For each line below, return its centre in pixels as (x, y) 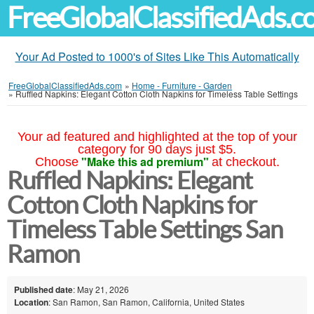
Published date (43, 289)
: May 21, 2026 (101, 289)
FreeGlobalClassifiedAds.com (65, 85)
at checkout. (245, 162)
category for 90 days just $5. (157, 149)
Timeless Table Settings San (145, 230)
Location (31, 302)
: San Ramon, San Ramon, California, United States (146, 301)
